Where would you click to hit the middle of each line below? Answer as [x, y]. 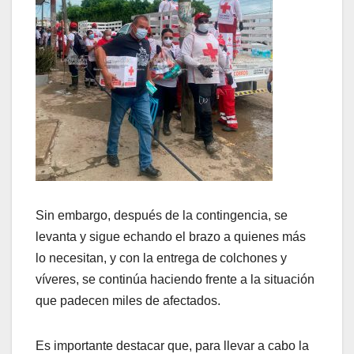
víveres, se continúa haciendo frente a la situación [175, 280]
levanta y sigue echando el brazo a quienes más [171, 237]
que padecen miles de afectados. [128, 301]
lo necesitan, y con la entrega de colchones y [161, 258]
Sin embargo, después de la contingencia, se [162, 216]
